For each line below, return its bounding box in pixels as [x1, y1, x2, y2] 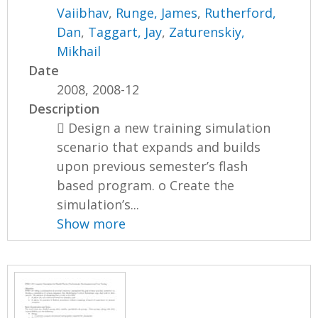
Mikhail [57, 42, 102, 60]
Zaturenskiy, [169, 23, 246, 40]
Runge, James [116, 4, 198, 21]
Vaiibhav [57, 4, 109, 21]
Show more [57, 214, 126, 232]
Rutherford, [204, 4, 277, 21]
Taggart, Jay [88, 23, 163, 40]
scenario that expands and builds [57, 138, 261, 155]
